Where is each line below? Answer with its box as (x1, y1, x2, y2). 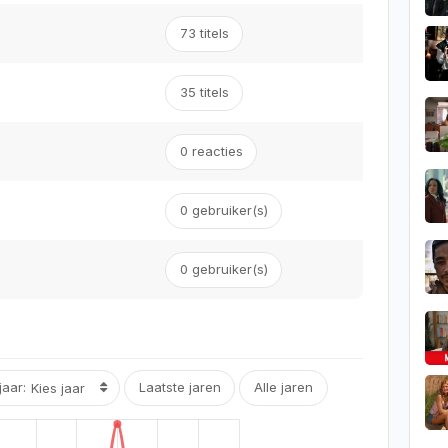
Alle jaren (253, 379, 313, 396)
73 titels (179, 25, 229, 42)
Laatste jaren (138, 379, 221, 396)
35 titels (179, 84, 229, 101)
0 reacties (179, 143, 243, 160)
